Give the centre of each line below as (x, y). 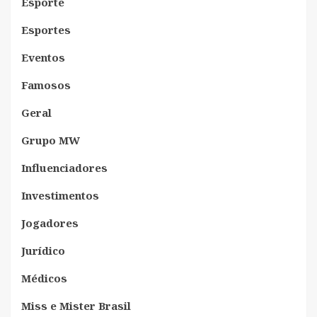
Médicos (44, 278)
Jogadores (50, 223)
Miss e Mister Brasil (76, 305)
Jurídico (43, 250)
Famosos (46, 85)
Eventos (43, 57)
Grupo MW (51, 140)
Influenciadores (64, 167)
